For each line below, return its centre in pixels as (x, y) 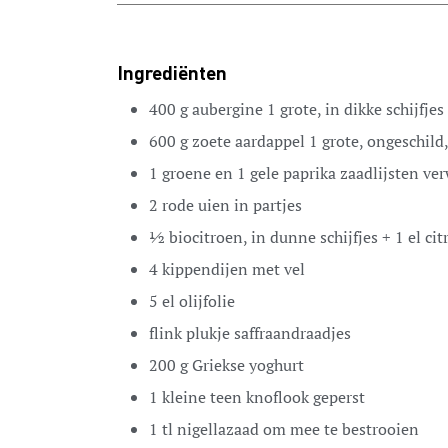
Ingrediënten (172, 75)
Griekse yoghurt (248, 365)
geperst (339, 397)
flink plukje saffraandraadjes (250, 333)
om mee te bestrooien (341, 429)
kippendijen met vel (233, 269)
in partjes (268, 205)
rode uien (196, 205)
